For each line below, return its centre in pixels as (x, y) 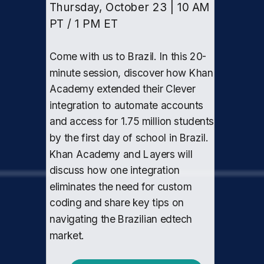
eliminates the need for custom (121, 187)
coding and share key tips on (117, 203)
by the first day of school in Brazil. (129, 138)
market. (67, 235)
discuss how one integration (115, 171)
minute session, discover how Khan (131, 73)
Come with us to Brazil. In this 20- (128, 56)
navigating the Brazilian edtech (121, 219)
